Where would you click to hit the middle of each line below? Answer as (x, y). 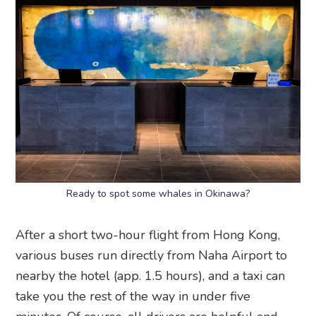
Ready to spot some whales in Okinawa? (158, 193)
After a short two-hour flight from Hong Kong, (148, 235)
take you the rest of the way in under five (133, 296)
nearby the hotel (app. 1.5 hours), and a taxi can (151, 275)
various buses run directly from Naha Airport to (152, 255)
